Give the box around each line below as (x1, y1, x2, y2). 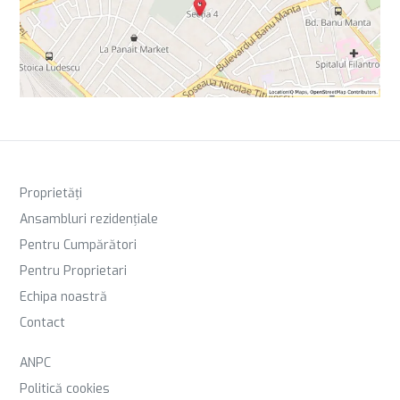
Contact (20, 314, 65, 332)
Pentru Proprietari (20, 262, 127, 280)
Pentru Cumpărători (20, 237, 137, 254)
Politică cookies (20, 380, 110, 398)
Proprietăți (20, 185, 82, 203)
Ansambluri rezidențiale (20, 211, 158, 229)
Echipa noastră (20, 288, 107, 306)
